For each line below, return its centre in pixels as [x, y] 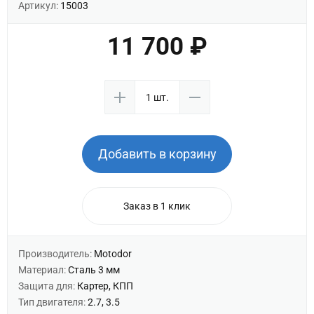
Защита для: [48, 286]
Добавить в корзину [157, 154]
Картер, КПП [105, 286]
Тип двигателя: [53, 302]
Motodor [113, 254]
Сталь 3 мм [94, 270]
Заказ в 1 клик [157, 206]
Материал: [43, 270]
